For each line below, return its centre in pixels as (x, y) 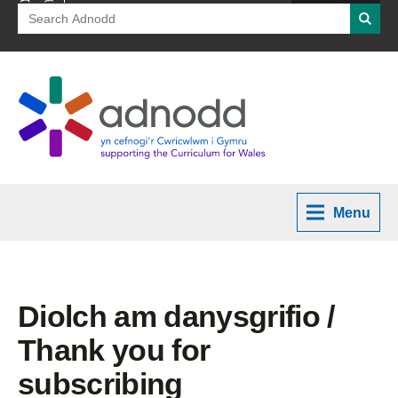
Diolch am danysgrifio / (176, 316)
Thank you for (114, 350)
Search (40, 11)
